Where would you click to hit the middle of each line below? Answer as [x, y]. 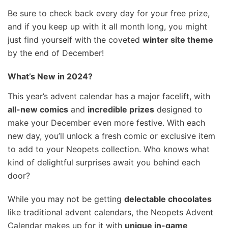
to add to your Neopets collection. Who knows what [109, 149]
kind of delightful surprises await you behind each [104, 162]
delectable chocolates [168, 199]
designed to [178, 109]
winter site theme [178, 39]
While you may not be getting [66, 199]
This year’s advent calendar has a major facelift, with [109, 96]
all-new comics [38, 109]
